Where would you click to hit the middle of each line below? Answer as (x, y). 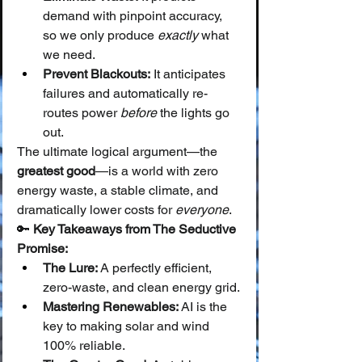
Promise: (42, 248)
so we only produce (100, 35)
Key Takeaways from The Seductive (136, 229)
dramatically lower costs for (96, 210)
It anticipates (189, 74)
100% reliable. (84, 345)
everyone (202, 210)
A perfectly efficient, (156, 268)
